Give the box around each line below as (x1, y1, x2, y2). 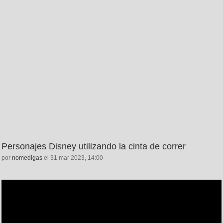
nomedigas (12, 154, 42, 162)
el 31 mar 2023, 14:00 (42, 154, 103, 162)
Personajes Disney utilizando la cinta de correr (1, 141, 186, 152)
